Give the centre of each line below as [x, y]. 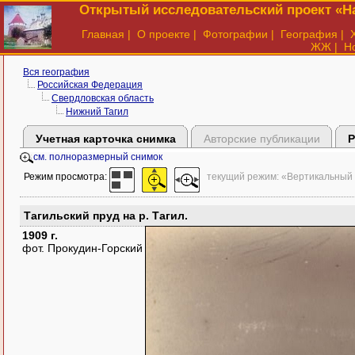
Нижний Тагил [97, 112]
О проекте [164, 34]
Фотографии [235, 34]
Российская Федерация [90, 85]
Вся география [56, 72]
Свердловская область [103, 98]
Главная [103, 34]
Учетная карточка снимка [105, 138]
